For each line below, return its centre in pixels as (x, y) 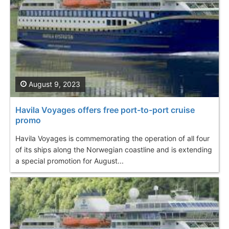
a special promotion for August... (70, 161)
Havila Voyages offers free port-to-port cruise (105, 110)
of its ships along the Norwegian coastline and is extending (114, 149)
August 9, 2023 (53, 84)
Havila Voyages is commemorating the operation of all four (112, 138)
